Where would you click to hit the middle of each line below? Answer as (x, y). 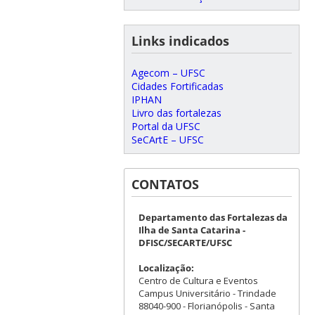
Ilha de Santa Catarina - (192, 230)
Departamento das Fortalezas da (213, 217)
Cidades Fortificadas (177, 86)
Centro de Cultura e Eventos (198, 280)
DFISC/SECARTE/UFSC (185, 242)
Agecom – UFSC (168, 72)
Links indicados (180, 40)
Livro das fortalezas (176, 112)
